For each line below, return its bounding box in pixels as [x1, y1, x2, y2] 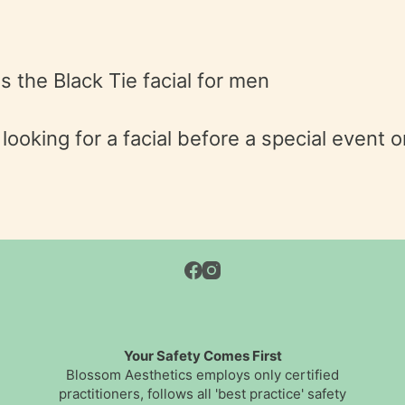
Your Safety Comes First [123, 347, 282, 365]
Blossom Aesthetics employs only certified [66, 366, 339, 384]
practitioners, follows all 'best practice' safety [59, 385, 346, 403]
